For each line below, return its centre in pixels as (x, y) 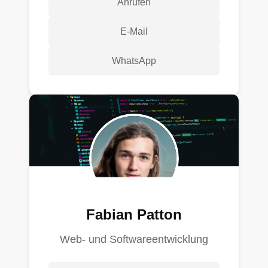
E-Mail (134, 32)
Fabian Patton (134, 215)
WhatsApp (134, 61)
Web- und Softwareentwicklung (134, 240)
